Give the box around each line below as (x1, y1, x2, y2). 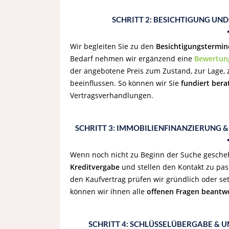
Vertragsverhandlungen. (70, 90, 153, 100)
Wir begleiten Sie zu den (70, 41, 156, 51)
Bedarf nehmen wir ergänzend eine (70, 54, 194, 63)
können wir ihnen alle (70, 187, 147, 196)
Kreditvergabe (70, 162, 120, 172)
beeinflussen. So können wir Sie (70, 78, 181, 88)
